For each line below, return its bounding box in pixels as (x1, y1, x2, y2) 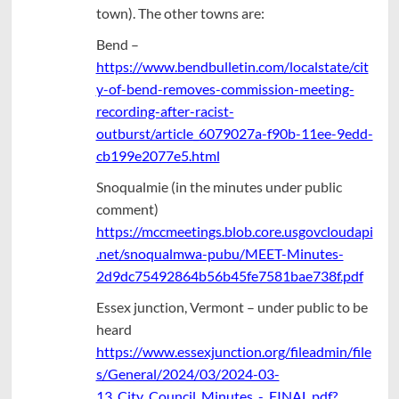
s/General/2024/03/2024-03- (95, 364, 280, 382)
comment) (95, 199, 159, 217)
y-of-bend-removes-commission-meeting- (95, 79, 354, 97)
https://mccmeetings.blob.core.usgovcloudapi (95, 222, 373, 240)
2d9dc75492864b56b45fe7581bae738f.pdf (95, 266, 363, 284)
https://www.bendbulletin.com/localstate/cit (95, 57, 369, 75)
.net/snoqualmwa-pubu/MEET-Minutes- (95, 244, 344, 262)
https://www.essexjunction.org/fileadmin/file (95, 342, 371, 360)
